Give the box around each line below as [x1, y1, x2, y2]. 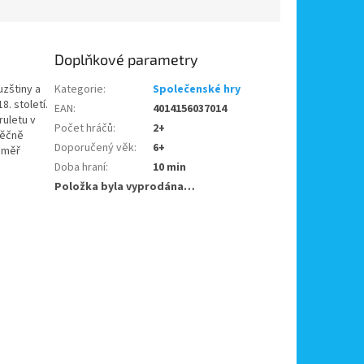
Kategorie [54, 80, 104, 97]
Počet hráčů [54, 119, 114, 136]
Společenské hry [153, 80, 241, 97]
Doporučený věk [54, 139, 135, 156]
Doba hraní [54, 158, 106, 175]
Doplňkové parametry [54, 50, 199, 68]
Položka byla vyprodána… [54, 178, 196, 195]
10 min [153, 158, 187, 175]
